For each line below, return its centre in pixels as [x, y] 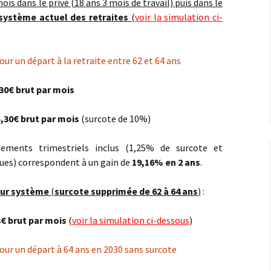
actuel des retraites [84, 17]
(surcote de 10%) [115, 119]
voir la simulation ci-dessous [131, 220]
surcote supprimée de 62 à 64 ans [126, 191]
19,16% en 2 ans [166, 162]
